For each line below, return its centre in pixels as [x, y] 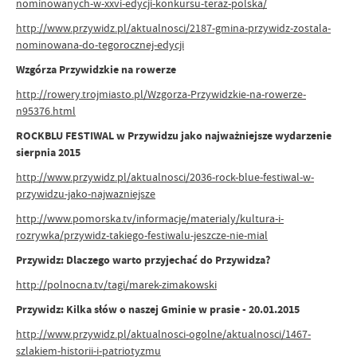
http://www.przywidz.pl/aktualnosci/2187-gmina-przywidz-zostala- [173, 28]
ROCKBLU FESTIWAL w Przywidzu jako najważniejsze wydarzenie [174, 136]
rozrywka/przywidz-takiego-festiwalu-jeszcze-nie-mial [142, 235]
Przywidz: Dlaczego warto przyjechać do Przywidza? [143, 260]
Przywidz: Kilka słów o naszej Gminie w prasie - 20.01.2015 [158, 310]
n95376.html [46, 111]
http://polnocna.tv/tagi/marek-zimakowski [116, 284]
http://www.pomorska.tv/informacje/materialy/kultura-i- [150, 218]
